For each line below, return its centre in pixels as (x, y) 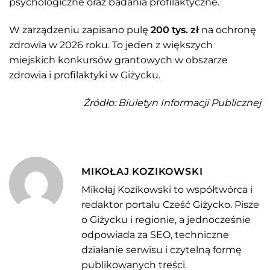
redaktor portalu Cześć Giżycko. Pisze (170, 204)
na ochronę (228, 30)
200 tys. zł (175, 30)
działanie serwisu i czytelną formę (162, 250)
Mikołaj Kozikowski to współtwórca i (167, 189)
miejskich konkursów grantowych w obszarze (118, 60)
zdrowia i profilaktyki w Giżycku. (85, 75)
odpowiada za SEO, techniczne (155, 234)
